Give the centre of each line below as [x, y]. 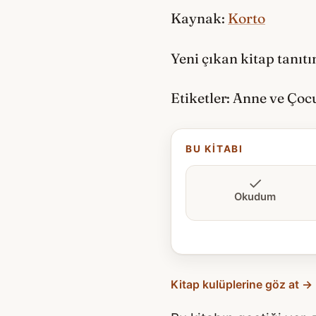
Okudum [255, 197]
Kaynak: [199, 19]
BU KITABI [215, 149]
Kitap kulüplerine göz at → [242, 285]
